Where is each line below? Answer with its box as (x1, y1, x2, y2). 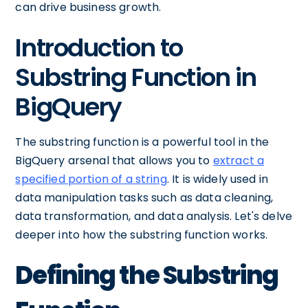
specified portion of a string (15, 171, 167, 187)
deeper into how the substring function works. (15, 227, 268, 243)
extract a (212, 153, 265, 168)
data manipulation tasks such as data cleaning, (15, 190, 274, 206)
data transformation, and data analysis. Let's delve (15, 208, 293, 224)
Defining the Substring (15, 258, 278, 293)
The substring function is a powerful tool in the (15, 134, 269, 150)
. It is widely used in (166, 171, 269, 187)
